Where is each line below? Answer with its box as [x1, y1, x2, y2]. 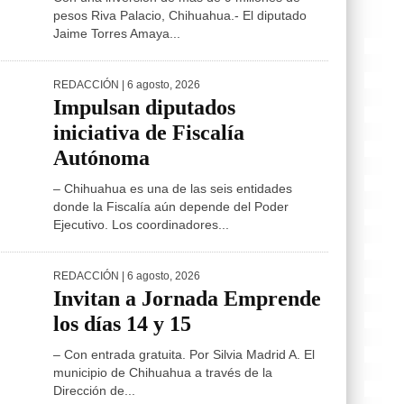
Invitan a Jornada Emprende [53, 287, 321, 310]
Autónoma [53, 146, 150, 170]
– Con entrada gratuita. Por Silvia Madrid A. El [53, 347, 315, 362]
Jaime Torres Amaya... [53, 26, 180, 41]
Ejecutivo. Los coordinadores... [53, 217, 229, 232]
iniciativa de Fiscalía [53, 121, 244, 144]
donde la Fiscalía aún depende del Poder [53, 199, 289, 214]
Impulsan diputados [53, 96, 235, 119]
